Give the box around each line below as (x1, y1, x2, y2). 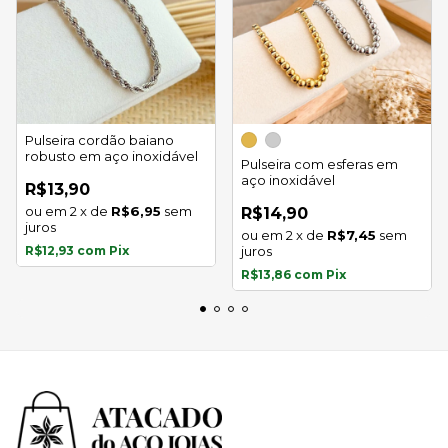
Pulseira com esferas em (241, 156, 398, 172)
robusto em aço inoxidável (25, 148, 198, 164)
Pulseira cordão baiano (25, 132, 174, 148)
